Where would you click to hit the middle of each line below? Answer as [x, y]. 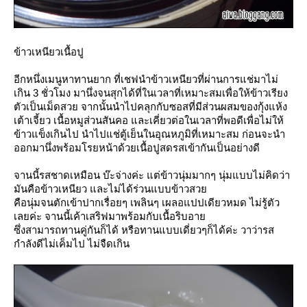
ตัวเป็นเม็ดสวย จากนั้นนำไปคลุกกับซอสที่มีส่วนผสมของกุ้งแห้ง [150, 106]
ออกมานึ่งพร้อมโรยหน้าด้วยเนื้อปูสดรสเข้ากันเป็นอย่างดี [137, 147]
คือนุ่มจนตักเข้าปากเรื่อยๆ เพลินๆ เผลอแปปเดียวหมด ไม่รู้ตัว [147, 202]
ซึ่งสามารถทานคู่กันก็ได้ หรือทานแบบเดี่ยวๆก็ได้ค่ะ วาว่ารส [144, 230]
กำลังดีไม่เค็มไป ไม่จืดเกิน [73, 243]
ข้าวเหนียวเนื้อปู [49, 51]
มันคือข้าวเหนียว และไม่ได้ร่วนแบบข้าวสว [110, 188]
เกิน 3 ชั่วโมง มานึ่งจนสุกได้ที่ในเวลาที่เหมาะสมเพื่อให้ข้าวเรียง [151, 93]
